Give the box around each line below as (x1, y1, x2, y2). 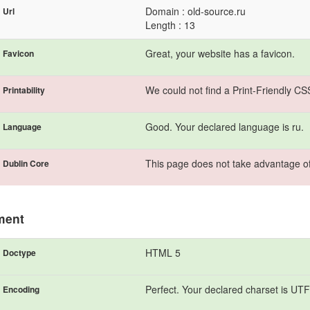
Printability (3, 83, 45, 96)
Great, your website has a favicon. (145, 46, 295, 60)
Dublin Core (3, 156, 49, 170)
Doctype (3, 246, 36, 259)
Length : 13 (145, 17, 195, 32)
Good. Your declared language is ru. (145, 119, 304, 134)
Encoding (3, 282, 39, 295)
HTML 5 (145, 245, 181, 259)
